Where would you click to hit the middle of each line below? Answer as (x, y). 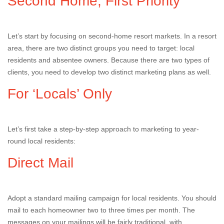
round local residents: (41, 141)
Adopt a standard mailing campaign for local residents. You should (112, 198)
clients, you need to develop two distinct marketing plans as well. (109, 72)
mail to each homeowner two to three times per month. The (101, 210)
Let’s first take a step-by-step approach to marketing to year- (103, 129)
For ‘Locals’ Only (60, 94)
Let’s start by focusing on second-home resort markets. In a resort (112, 36)
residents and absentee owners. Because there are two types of (108, 60)
